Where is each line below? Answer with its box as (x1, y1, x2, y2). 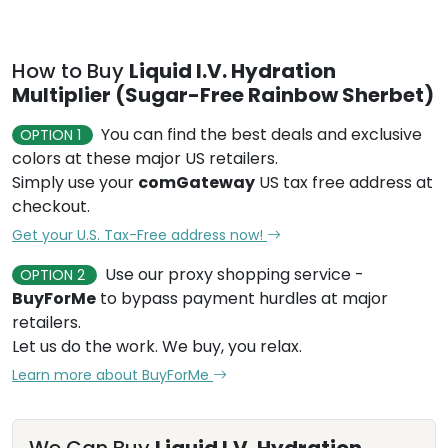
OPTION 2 (20, 265, 89, 285)
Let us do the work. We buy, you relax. (12, 335, 302, 358)
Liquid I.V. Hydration (129, 57, 336, 85)
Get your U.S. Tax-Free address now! (12, 225, 267, 245)
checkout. (12, 195, 90, 218)
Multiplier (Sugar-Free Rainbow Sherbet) (12, 81, 434, 109)
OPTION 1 (20, 125, 85, 145)
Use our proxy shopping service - (105, 263, 364, 286)
